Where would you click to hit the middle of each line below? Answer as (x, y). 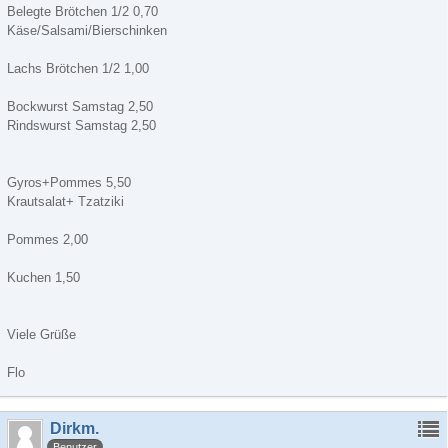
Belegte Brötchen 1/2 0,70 (82, 11)
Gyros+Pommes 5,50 (69, 182)
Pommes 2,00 (47, 239)
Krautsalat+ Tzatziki (65, 201)
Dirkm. (74, 428)
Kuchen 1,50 (43, 277)
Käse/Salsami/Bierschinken (87, 30)
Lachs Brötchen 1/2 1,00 (78, 68)
